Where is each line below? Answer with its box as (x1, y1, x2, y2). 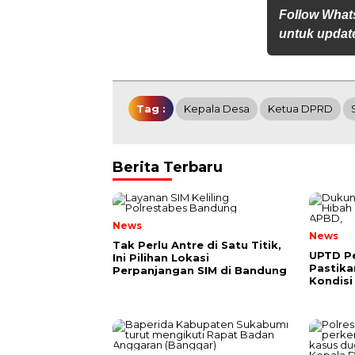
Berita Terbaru (113, 158, 223, 176)
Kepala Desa (184, 102, 250, 115)
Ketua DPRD (268, 102, 333, 115)
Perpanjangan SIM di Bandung (113, 264, 287, 277)
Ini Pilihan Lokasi (113, 251, 209, 264)
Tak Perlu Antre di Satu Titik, (113, 239, 281, 251)
